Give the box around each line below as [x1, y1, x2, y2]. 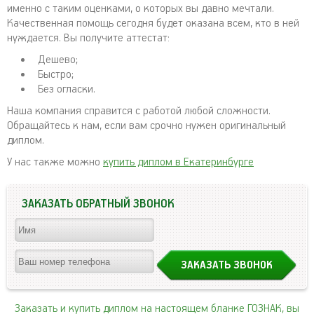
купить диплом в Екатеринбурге [103, 156, 254, 170]
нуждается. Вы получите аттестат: [7, 32, 170, 46]
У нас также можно [7, 156, 103, 170]
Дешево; [38, 53, 78, 67]
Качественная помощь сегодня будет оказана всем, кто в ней [7, 17, 299, 31]
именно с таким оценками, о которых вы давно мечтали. [7, 2, 274, 16]
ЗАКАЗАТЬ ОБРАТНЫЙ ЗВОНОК [22, 198, 175, 212]
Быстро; [38, 68, 74, 82]
